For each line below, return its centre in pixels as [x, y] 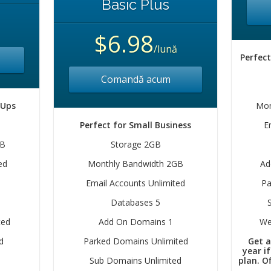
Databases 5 [135, 202]
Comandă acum [135, 79]
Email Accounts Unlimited [135, 183]
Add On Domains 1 [135, 222]
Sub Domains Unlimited [135, 260]
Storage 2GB [135, 144]
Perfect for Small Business [135, 125]
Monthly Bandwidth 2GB [135, 164]
